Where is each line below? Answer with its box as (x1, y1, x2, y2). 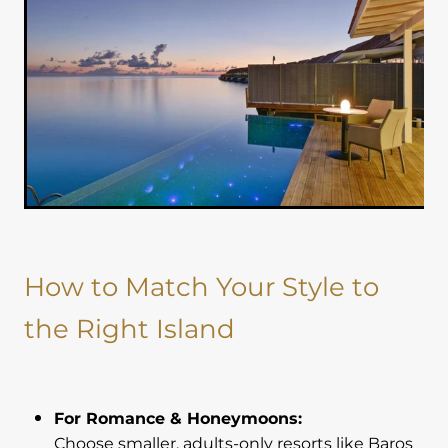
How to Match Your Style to (24, 267, 379, 310)
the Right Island (24, 309, 235, 352)
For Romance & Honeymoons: (54, 406, 302, 433)
